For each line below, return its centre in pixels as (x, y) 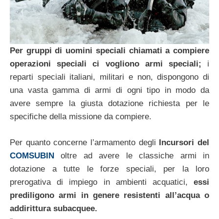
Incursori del (184, 142)
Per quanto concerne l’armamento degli (85, 142)
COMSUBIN (32, 155)
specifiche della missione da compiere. (81, 117)
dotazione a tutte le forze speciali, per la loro (109, 169)
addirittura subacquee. (54, 208)
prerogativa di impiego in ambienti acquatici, (99, 182)
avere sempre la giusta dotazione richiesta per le (109, 104)
